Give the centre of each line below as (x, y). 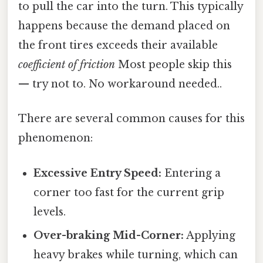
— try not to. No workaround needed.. (120, 84)
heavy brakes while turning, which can (136, 254)
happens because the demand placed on (124, 26)
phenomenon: (55, 138)
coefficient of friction (67, 65)
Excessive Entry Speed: (98, 173)
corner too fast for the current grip (129, 192)
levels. (50, 212)
